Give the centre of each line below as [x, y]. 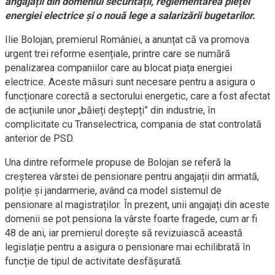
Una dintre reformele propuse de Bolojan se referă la [118, 162]
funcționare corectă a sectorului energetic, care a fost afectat [137, 96]
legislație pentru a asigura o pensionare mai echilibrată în [128, 247]
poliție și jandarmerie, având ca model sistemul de [113, 191]
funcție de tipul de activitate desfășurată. [94, 261]
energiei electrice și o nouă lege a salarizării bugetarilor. [130, 16]
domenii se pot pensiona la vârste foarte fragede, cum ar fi [131, 219]
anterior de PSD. [40, 138]
